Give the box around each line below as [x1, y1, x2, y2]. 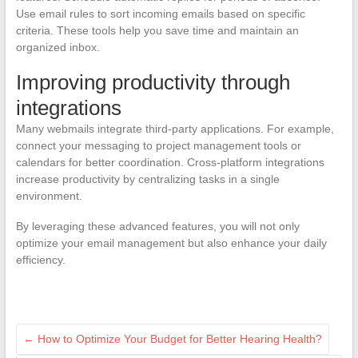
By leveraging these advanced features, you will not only [15, 219, 300, 233]
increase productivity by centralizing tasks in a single [15, 172, 280, 185]
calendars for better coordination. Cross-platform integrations [15, 155, 324, 169]
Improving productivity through [15, 70, 290, 94]
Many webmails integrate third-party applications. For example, [15, 121, 334, 135]
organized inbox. [15, 40, 100, 54]
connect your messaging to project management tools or [15, 138, 301, 152]
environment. [15, 189, 82, 202]
